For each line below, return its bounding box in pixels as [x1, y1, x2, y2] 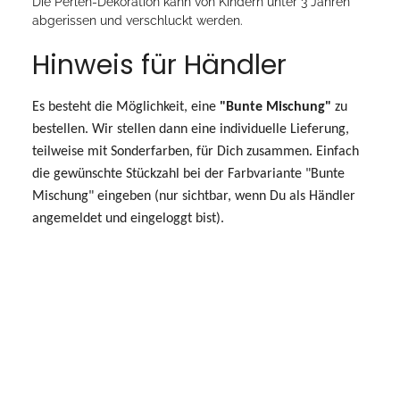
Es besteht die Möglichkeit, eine [32, 99, 220, 114]
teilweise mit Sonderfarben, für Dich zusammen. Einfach [32, 144, 359, 159]
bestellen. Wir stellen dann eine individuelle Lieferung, [32, 121, 349, 137]
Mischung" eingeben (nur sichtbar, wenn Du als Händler [32, 188, 355, 204]
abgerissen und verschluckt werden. [32, 12, 243, 28]
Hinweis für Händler [32, 46, 287, 84]
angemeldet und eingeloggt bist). [32, 211, 224, 226]
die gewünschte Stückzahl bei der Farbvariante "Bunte [32, 166, 345, 181]
